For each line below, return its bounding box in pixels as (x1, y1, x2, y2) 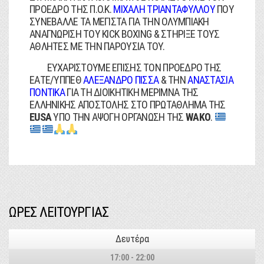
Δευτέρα (115, 233, 149, 245)
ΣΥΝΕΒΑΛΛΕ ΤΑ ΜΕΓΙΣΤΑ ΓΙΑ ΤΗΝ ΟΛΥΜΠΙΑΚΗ (29, 15, 209, 28)
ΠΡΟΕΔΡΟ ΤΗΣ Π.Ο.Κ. (29, 3, 114, 15)
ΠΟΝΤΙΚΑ (29, 86, 65, 98)
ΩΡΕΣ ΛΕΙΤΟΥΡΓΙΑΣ (9, 204, 108, 220)
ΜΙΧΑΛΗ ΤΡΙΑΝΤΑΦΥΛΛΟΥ (113, 3, 215, 15)
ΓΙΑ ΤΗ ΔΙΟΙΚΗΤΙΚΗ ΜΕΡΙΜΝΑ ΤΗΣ (64, 86, 199, 98)
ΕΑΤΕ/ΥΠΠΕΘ (29, 74, 84, 86)
